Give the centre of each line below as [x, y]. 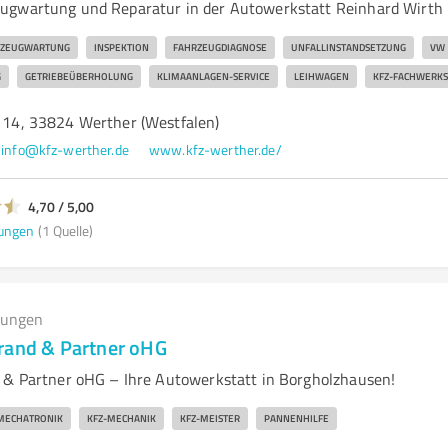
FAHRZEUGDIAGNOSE [219, 47]
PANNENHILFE [296, 418]
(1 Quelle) [65, 230]
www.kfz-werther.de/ [215, 149]
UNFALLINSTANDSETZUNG [348, 47]
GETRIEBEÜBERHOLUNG [78, 76]
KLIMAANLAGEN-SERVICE [213, 76]
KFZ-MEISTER [209, 418]
